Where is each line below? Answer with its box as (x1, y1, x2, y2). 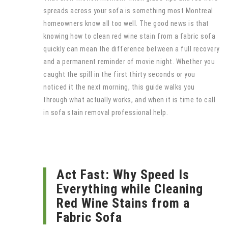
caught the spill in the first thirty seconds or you (43, 70, 195, 78)
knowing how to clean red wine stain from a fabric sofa (43, 32, 215, 40)
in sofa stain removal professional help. (43, 108, 168, 117)
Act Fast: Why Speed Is (56, 166, 189, 182)
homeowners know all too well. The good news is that (43, 19, 209, 27)
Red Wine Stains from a (56, 195, 190, 211)
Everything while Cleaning (56, 181, 203, 196)
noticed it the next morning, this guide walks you (43, 82, 195, 91)
